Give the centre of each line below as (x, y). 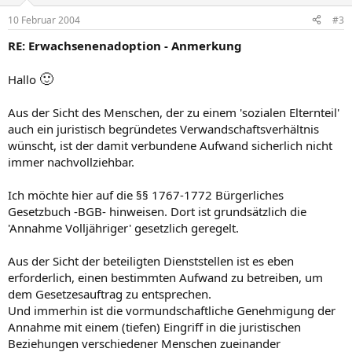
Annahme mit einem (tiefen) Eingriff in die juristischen (154, 326)
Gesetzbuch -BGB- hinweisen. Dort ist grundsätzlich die (157, 211)
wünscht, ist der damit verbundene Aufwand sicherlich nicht (170, 145)
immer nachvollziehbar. (71, 161)
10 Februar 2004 (44, 20)
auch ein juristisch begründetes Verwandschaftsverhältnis (163, 128)
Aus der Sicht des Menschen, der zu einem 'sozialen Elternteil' (174, 112)
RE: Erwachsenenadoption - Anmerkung (125, 45)
